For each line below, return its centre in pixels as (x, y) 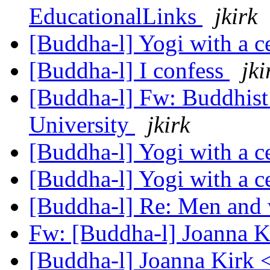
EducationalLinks (116, 16)
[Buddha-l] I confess (129, 71)
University (82, 125)
